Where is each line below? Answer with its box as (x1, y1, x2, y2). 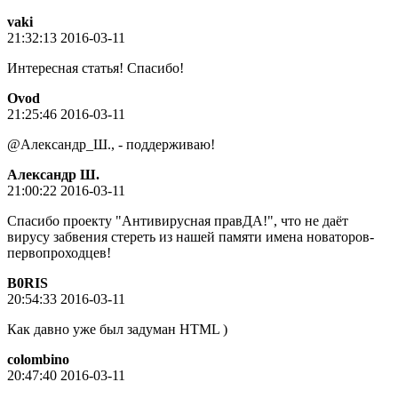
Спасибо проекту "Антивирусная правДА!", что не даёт (7, 212, 348, 228)
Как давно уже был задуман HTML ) (7, 321, 227, 337)
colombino (7, 351, 69, 367)
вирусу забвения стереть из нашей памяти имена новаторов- (7, 228, 374, 244)
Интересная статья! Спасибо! (7, 60, 184, 76)
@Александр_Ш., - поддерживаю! (7, 136, 215, 152)
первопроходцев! (7, 244, 111, 260)
